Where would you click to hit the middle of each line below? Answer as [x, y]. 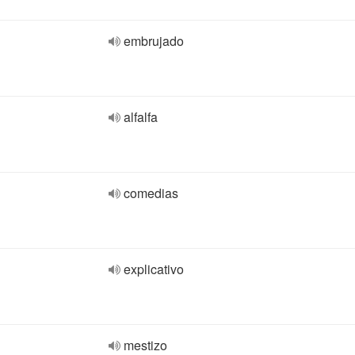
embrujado [154, 41]
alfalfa [141, 117]
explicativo [154, 269]
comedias [151, 193]
